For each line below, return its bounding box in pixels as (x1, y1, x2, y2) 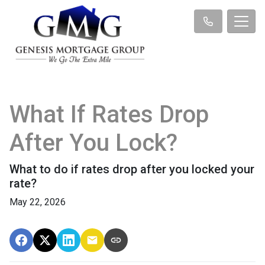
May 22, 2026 (9, 196, 66, 208)
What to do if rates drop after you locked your (9, 161, 254, 176)
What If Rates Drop (9, 100, 209, 128)
